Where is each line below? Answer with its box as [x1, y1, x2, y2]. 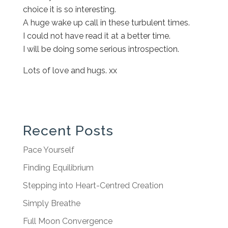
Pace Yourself [22, 145, 74, 155]
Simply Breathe [22, 198, 80, 208]
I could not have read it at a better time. [22, 31, 170, 41]
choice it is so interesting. [22, 4, 116, 14]
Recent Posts [22, 122, 113, 138]
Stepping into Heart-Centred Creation [22, 180, 163, 190]
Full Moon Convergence [22, 216, 112, 226]
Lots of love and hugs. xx [22, 65, 117, 75]
